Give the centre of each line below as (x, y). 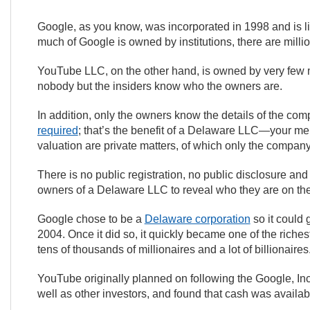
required (57, 130)
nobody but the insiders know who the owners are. (159, 86)
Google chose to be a (91, 219)
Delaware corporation (197, 219)
